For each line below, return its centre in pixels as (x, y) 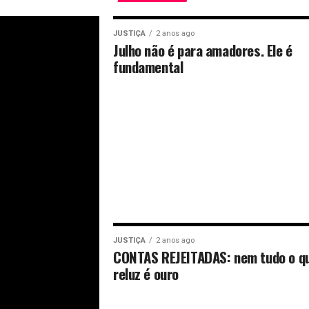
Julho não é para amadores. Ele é (202, 50)
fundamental (148, 67)
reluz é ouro (146, 273)
